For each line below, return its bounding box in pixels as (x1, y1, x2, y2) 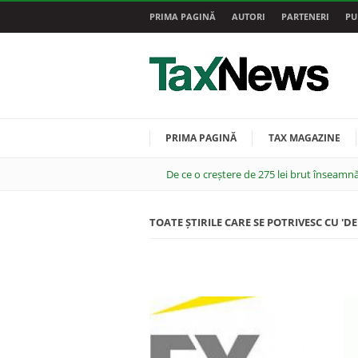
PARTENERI (281, 10, 329, 22)
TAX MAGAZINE (268, 131, 340, 145)
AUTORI (232, 10, 265, 22)
